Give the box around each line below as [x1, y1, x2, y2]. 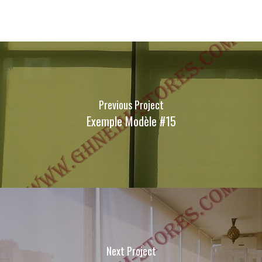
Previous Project [98, 96, 164, 112]
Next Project [106, 243, 156, 258]
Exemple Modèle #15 [86, 112, 176, 130]
